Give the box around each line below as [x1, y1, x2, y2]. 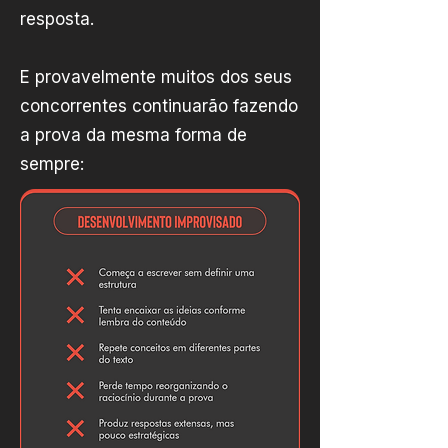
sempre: [20, 154, 84, 174]
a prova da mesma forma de [20, 125, 247, 145]
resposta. [20, 9, 94, 29]
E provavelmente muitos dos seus [20, 67, 292, 87]
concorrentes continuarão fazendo [20, 96, 298, 116]
